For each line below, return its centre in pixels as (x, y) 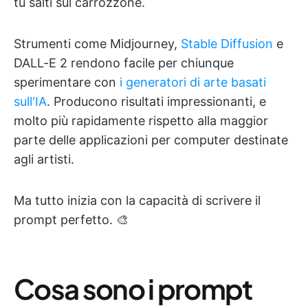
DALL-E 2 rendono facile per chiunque (124, 63)
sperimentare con (67, 82)
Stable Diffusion (227, 44)
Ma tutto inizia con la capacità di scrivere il (137, 200)
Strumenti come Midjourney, (97, 44)
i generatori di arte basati (193, 82)
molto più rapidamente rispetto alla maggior (141, 121)
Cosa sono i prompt (133, 288)
